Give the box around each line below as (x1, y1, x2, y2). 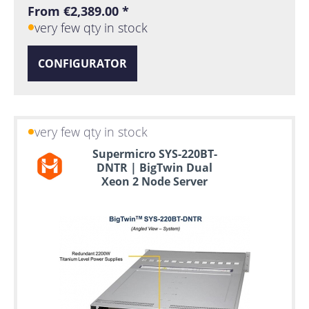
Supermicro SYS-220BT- (92, 146, 217, 161)
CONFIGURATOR (38, 55, 127, 71)
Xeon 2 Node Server (101, 173, 208, 189)
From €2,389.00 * (28, 3, 129, 20)
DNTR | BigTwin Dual (97, 159, 212, 175)
